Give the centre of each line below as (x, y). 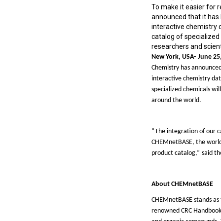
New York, (167, 57)
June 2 (207, 57)
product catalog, (174, 153)
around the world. (176, 100)
